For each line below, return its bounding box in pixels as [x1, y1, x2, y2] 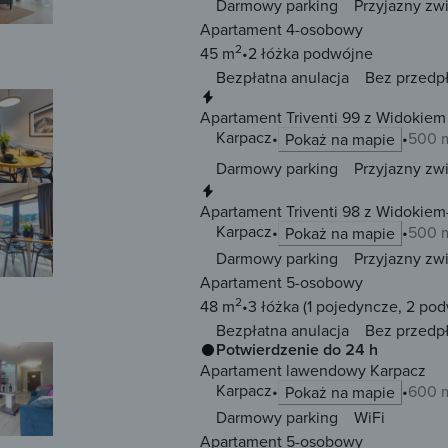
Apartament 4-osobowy [200, 18, 363, 41]
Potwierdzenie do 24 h [216, 338, 378, 362]
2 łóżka [248, 42, 299, 65]
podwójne [299, 42, 373, 65]
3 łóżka [248, 295, 299, 318]
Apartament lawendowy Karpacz [200, 359, 426, 382]
